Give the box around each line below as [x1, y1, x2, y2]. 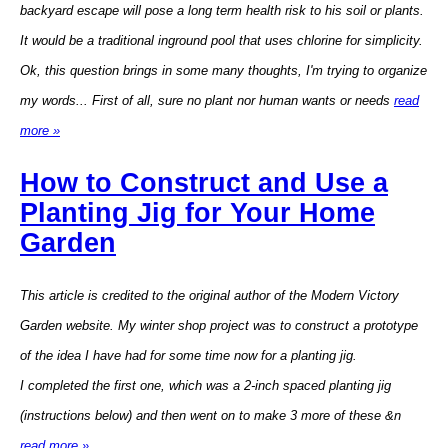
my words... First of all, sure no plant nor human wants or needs [20, 92, 394, 108]
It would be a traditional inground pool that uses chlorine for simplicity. [20, 32, 423, 48]
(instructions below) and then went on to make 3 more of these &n [20, 407, 401, 423]
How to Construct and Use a [20, 168, 388, 199]
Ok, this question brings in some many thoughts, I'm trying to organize [20, 62, 427, 78]
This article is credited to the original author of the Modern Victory [20, 287, 399, 303]
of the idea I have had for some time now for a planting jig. [20, 347, 357, 363]
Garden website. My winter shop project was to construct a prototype [20, 317, 418, 333]
